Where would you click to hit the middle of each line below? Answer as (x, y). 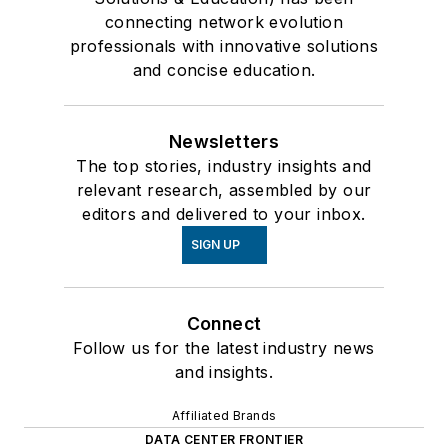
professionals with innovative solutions (224, 45)
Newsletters (224, 141)
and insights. (224, 371)
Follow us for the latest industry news (224, 347)
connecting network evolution (224, 21)
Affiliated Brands (224, 415)
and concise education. (224, 69)
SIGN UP (215, 244)
